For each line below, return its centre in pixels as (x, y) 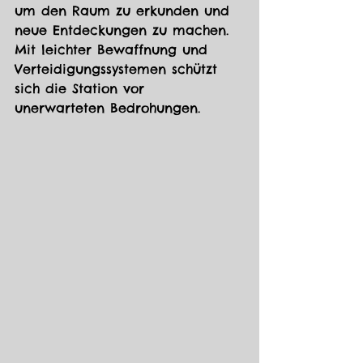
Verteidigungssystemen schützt (119, 69)
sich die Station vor (82, 89)
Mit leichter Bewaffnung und (114, 50)
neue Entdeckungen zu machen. (124, 30)
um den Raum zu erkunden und (125, 11)
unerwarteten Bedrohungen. (107, 108)
